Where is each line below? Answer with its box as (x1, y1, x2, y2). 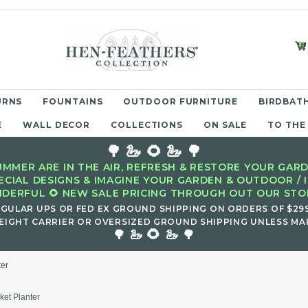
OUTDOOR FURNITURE (123, 96, 238, 107)
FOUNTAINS (43, 96, 103, 107)
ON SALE (203, 120, 247, 130)
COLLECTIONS (111, 120, 184, 130)
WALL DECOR (23, 120, 91, 130)
